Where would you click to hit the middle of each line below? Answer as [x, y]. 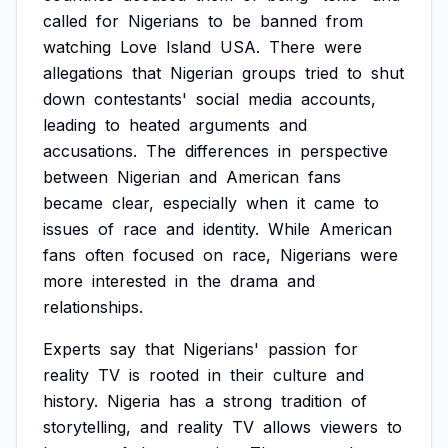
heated [154, 125]
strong [247, 401]
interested [129, 281]
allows [287, 427]
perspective [344, 151]
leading [69, 125]
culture [300, 375]
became [73, 203]
